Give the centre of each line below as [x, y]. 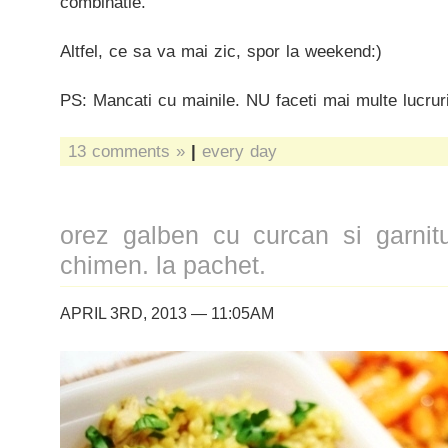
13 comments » [126, 151]
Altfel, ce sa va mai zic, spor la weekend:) [221, 51]
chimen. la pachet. [163, 265]
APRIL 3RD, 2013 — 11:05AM [167, 313]
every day [239, 151]
